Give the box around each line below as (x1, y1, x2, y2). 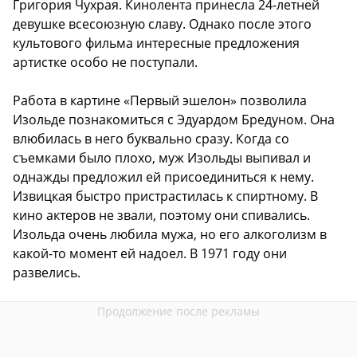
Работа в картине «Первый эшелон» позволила (13, 91, 307, 109)
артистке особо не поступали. (13, 53, 198, 71)
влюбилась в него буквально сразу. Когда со (13, 129, 289, 147)
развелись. (13, 263, 80, 281)
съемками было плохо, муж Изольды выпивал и (13, 148, 311, 167)
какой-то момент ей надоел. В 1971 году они (13, 244, 287, 262)
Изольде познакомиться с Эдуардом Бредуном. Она (13, 110, 335, 128)
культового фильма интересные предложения (13, 33, 300, 52)
